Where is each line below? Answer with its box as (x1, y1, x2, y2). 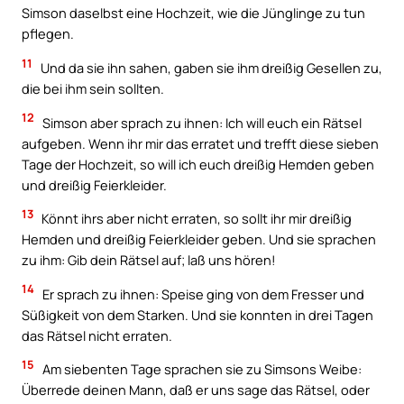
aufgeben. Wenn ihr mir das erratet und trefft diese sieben (22, 133, 379, 152)
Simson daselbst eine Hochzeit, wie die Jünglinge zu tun (22, 4, 365, 23)
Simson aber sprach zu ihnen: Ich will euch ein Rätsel (40, 113, 362, 132)
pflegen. (22, 24, 74, 43)
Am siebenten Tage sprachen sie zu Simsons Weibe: (40, 360, 362, 379)
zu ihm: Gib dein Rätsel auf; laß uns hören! (22, 251, 276, 270)
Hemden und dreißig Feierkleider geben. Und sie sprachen (22, 230, 376, 249)
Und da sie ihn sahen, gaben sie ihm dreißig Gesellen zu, (38, 58, 382, 77)
